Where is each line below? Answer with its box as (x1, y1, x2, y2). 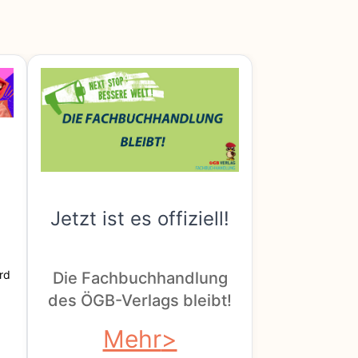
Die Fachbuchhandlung (52, 268, 228, 288)
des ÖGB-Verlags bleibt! (48, 290, 232, 310)
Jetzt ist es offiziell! (50, 207, 229, 231)
